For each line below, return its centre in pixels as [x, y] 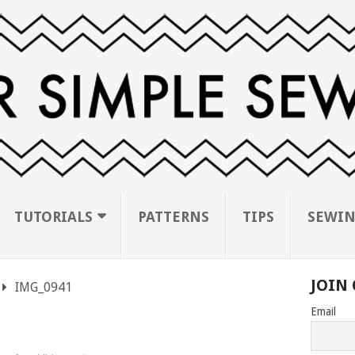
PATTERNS [174, 217]
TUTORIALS [53, 217]
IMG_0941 [43, 287]
